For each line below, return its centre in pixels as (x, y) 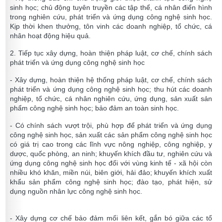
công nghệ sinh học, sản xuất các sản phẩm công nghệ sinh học (111, 135)
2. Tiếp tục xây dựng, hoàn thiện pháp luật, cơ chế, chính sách (111, 53)
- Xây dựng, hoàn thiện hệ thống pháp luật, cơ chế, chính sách (111, 80)
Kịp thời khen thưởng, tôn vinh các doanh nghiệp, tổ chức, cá (111, 27)
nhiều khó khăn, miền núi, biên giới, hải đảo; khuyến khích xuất (111, 173)
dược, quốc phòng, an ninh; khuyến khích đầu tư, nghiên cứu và (111, 154)
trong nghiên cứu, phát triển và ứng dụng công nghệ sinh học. (111, 17)
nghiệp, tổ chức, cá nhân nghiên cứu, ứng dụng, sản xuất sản (111, 99)
